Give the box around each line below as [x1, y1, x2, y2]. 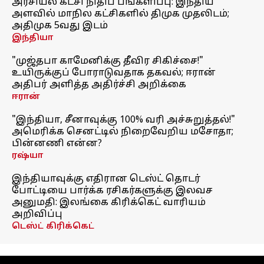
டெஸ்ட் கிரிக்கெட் [12, 222, 94, 232]
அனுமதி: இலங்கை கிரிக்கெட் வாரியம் [12, 197, 206, 209]
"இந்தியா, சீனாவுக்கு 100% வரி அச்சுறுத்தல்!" [12, 114, 235, 126]
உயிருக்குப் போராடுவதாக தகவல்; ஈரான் [12, 67, 216, 79]
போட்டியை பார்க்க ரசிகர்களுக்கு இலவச [12, 185, 213, 197]
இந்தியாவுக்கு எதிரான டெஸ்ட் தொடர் [12, 173, 200, 185]
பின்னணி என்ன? [12, 138, 102, 150]
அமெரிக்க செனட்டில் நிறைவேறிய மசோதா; [12, 126, 233, 138]
